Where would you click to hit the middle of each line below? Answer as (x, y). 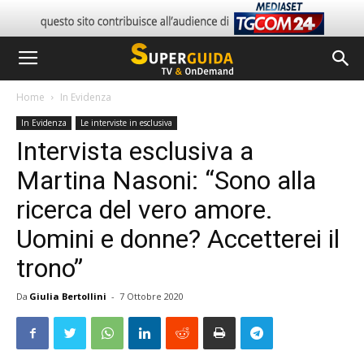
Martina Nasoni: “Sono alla (166, 180)
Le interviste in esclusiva (126, 123)
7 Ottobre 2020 (152, 296)
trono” (50, 268)
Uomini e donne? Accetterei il (178, 239)
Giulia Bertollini (68, 296)
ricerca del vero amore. (145, 210)
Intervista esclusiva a (135, 151)
